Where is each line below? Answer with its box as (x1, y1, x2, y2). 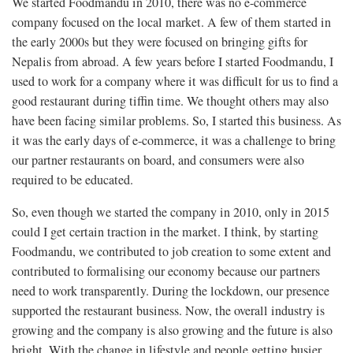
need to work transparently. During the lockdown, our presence (12, 282, 329, 300)
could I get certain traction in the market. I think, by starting (12, 223, 318, 241)
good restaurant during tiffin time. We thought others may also (12, 92, 329, 110)
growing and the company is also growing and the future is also (12, 321, 333, 340)
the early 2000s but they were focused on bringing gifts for (12, 33, 307, 51)
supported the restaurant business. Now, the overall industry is (12, 302, 325, 320)
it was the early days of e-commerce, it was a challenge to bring (12, 132, 336, 150)
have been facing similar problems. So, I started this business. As (12, 112, 341, 130)
